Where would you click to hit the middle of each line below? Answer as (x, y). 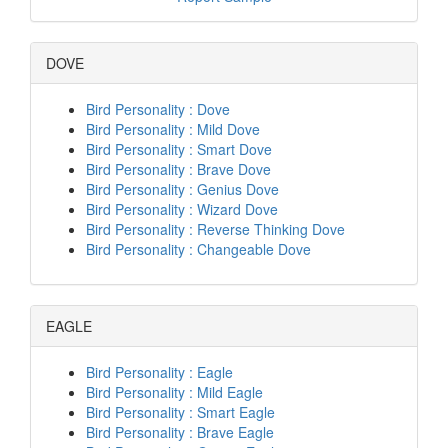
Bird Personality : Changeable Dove (198, 249)
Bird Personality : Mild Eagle (174, 392)
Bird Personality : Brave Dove (178, 169)
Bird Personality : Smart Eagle (180, 412)
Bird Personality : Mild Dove (173, 129)
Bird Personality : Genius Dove (182, 189)
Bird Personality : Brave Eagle (180, 432)
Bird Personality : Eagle (159, 372)
